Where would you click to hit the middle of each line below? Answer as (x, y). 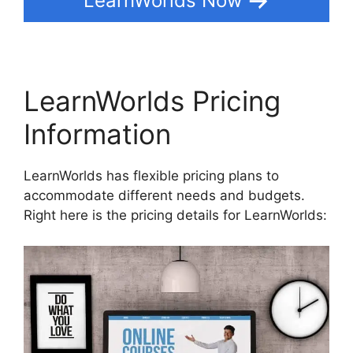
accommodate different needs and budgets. (164, 196)
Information (97, 134)
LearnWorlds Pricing (152, 101)
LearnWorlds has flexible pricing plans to (151, 176)
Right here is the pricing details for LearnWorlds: (175, 216)
